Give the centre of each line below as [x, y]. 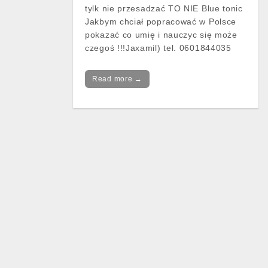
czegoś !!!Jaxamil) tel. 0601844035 [158, 48]
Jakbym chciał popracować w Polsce [161, 22]
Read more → [117, 79]
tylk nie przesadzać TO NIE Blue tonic [164, 8]
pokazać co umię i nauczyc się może [161, 35]
